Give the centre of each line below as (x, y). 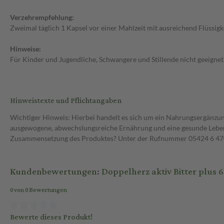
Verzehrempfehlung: (42, 17)
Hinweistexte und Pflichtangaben (66, 101)
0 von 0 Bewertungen (38, 190)
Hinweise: (25, 49)
